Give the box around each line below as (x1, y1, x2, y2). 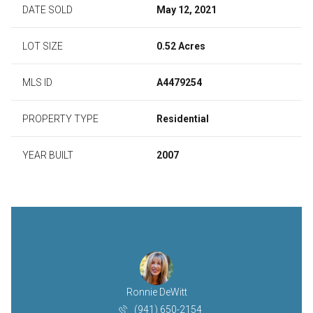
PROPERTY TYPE (22, 112, 99, 124)
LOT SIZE (22, 40, 63, 52)
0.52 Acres (156, 40, 205, 52)
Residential (156, 112, 209, 124)
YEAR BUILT (22, 149, 73, 161)
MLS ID (22, 76, 52, 88)
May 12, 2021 (156, 3, 217, 15)
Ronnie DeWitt (126, 286, 187, 298)
